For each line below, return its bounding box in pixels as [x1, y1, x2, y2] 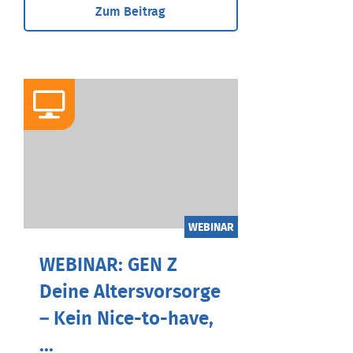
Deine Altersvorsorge [39, 282, 221, 302]
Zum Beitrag [95, 5, 166, 18]
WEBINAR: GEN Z [39, 255, 177, 275]
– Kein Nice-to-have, [39, 309, 214, 329]
